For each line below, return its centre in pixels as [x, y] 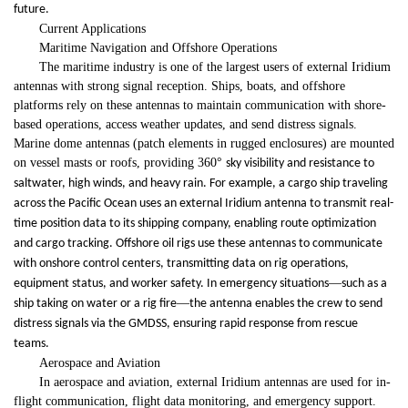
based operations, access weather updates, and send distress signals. [185, 125]
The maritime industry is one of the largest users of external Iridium [215, 67]
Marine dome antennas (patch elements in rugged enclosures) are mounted [204, 144]
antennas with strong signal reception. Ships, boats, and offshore [179, 87]
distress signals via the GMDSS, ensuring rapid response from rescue [186, 324]
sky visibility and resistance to [300, 164]
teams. [31, 344]
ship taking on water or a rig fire [95, 304]
